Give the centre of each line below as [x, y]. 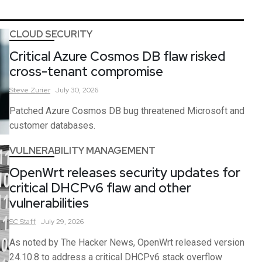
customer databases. [52, 125]
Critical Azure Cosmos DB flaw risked [117, 56]
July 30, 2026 [77, 90]
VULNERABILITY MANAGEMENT [82, 151]
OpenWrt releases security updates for [125, 173]
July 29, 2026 [62, 222]
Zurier [40, 90]
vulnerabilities [49, 204]
